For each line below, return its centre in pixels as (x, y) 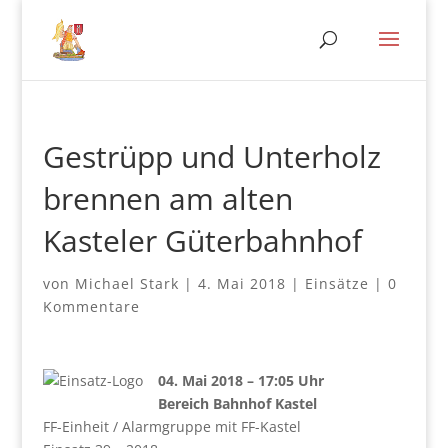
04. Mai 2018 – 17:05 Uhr (240, 380)
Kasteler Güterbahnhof (202, 240)
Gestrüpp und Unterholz (211, 156)
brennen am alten (167, 198)
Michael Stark (126, 283)
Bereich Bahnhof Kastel (237, 403)
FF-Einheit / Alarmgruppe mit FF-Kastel (171, 426)
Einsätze (336, 283)
